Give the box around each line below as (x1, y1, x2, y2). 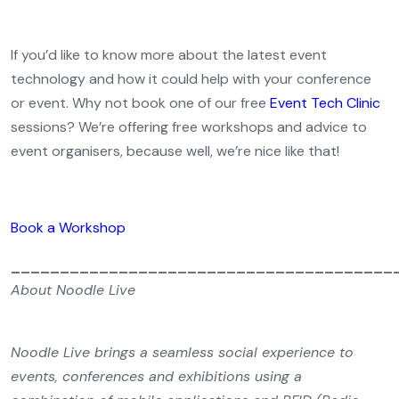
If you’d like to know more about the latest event (11, 45, 327, 64)
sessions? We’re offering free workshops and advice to (11, 118, 367, 136)
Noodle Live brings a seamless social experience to (11, 343, 354, 362)
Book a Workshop (11, 218, 126, 237)
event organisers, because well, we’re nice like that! (11, 142, 339, 160)
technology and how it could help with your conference (11, 69, 371, 88)
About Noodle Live (11, 281, 135, 299)
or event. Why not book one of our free (11, 94, 270, 112)
